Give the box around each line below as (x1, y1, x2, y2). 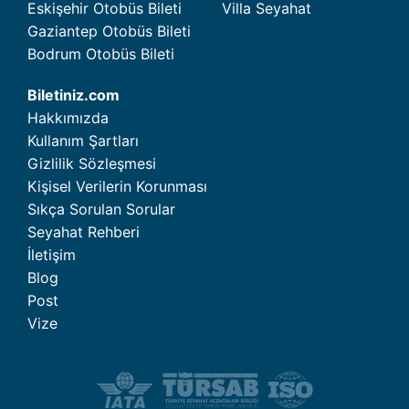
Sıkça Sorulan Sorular (27, 200, 175, 219)
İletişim (27, 246, 76, 265)
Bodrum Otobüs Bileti (27, 45, 174, 64)
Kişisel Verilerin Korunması (27, 177, 207, 196)
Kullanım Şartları (27, 131, 139, 151)
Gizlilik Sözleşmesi (27, 154, 156, 173)
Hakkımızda (27, 109, 109, 128)
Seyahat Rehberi (27, 223, 140, 242)
